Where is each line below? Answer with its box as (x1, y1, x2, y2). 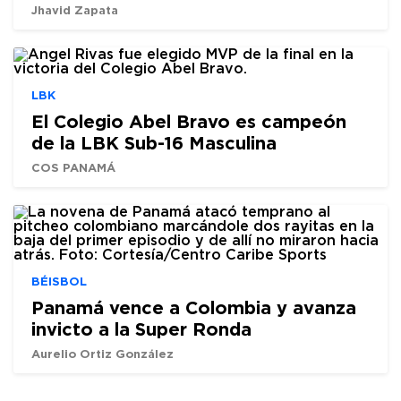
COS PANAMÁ (31, 161, 115, 174)
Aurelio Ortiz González (31, 347, 174, 360)
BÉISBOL (31, 275, 87, 287)
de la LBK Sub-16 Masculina (31, 132, 277, 152)
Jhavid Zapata (31, 4, 118, 16)
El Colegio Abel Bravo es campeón (31, 111, 346, 131)
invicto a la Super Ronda (31, 319, 252, 338)
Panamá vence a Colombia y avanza (31, 297, 356, 317)
